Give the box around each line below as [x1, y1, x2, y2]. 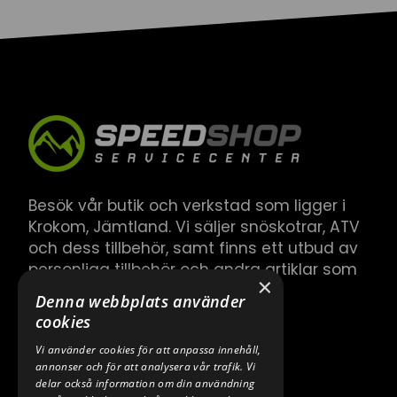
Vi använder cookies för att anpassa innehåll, [35, 342, 261, 357]
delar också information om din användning [35, 376, 255, 391]
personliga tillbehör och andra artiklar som [28, 259, 357, 280]
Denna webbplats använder [35, 291, 245, 312]
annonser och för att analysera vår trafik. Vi [35, 359, 256, 374]
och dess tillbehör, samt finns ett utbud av [28, 237, 358, 259]
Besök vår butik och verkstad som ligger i [28, 195, 346, 216]
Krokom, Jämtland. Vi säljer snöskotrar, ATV [28, 216, 360, 237]
